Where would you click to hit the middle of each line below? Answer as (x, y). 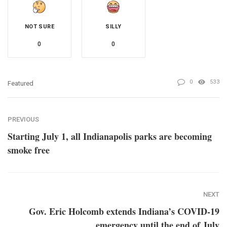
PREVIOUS (23, 119)
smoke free (29, 150)
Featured (21, 83)
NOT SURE (40, 26)
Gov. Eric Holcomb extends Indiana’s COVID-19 (124, 211)
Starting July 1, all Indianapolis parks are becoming (110, 136)
